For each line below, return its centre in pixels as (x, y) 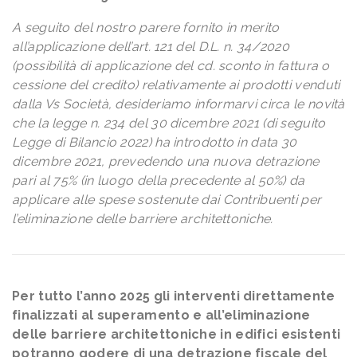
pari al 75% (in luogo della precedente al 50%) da (159, 181)
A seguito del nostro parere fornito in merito (146, 28)
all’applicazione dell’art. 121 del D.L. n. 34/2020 (151, 47)
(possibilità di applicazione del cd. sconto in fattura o (171, 66)
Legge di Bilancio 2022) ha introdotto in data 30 (155, 143)
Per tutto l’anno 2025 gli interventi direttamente (174, 296)
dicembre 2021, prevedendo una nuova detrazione (166, 162)
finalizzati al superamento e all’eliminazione (161, 316)
